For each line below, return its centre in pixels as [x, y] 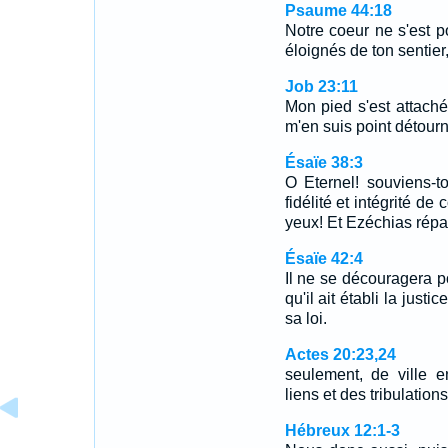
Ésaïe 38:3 [323, 162]
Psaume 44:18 [338, 10]
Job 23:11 [321, 86]
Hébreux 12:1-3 [342, 430]
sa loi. [305, 318]
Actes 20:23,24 [340, 354]
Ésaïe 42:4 [323, 258]
